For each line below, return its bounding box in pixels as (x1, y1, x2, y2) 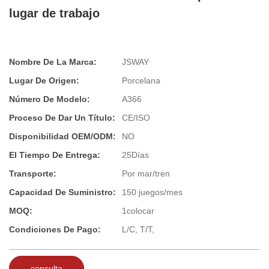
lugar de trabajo (9, 7, 100, 20)
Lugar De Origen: (9, 76, 79, 86)
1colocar (122, 206, 154, 216)
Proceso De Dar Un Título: (9, 113, 115, 123)
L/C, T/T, (122, 225, 154, 235)
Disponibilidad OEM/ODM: (9, 131, 116, 142)
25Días (122, 150, 149, 160)
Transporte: (9, 169, 56, 179)
